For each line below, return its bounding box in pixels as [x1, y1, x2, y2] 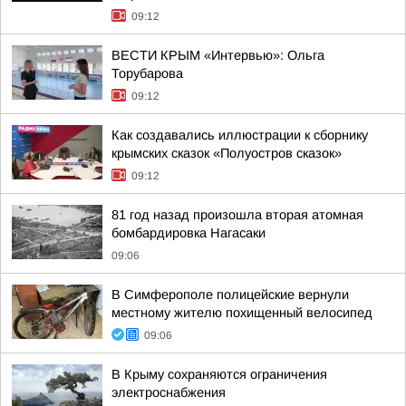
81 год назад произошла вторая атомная [111, 207, 363, 222]
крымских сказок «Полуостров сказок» [111, 145, 342, 160]
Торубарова [111, 65, 183, 81]
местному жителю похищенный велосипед [111, 304, 372, 320]
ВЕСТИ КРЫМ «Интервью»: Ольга [111, 47, 324, 63]
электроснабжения [111, 384, 226, 400]
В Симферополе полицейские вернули [111, 286, 349, 302]
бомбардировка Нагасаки [111, 225, 266, 240]
